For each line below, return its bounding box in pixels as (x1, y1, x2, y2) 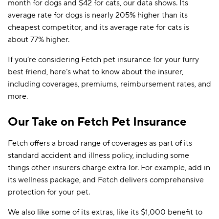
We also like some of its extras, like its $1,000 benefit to (8, 207, 202, 217)
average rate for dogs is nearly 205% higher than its (8, 10, 188, 20)
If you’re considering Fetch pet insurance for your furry (8, 55, 199, 65)
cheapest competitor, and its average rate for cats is (8, 22, 189, 32)
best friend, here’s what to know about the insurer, (8, 67, 183, 77)
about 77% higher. (8, 35, 69, 44)
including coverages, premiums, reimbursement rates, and (8, 79, 211, 89)
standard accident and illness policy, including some (8, 151, 189, 160)
